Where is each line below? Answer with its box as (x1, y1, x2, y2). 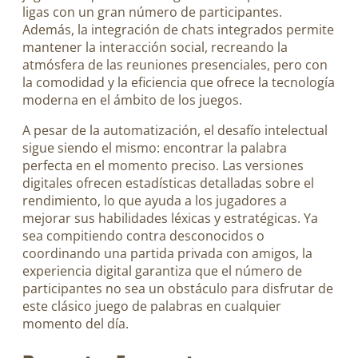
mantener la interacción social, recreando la (22, 38, 288, 56)
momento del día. (22, 314, 129, 332)
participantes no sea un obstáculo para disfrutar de (22, 279, 333, 297)
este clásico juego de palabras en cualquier (22, 296, 281, 315)
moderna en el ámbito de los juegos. (22, 90, 242, 109)
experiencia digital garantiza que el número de (22, 261, 302, 280)
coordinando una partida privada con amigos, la (22, 244, 312, 262)
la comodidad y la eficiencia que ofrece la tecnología (22, 73, 335, 91)
